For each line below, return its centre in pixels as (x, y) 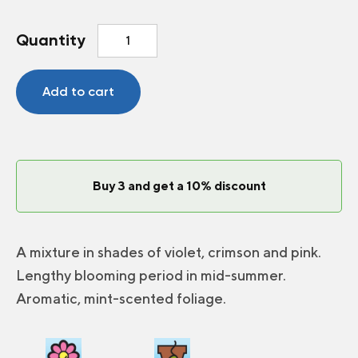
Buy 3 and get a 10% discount (179, 185)
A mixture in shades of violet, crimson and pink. (169, 252)
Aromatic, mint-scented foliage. (121, 298)
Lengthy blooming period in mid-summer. (151, 275)
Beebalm (124, 32)
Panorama (127, 51)
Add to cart (78, 91)
